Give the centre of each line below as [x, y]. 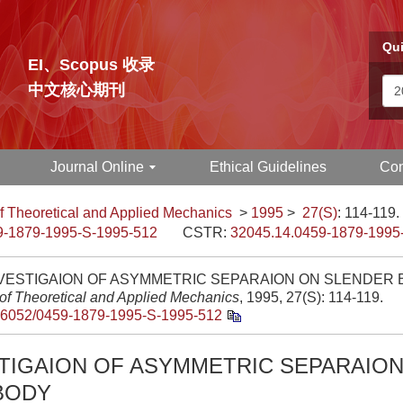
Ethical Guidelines [268, 167]
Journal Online [98, 167]
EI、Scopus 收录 [91, 65]
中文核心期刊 [76, 90]
